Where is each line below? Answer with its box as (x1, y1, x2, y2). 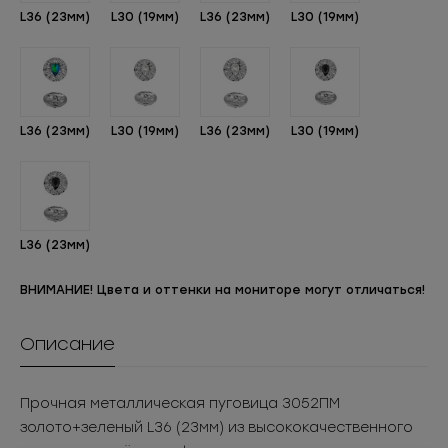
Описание (20, 333, 115, 355)
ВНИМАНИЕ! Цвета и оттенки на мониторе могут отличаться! (20, 283, 425, 297)
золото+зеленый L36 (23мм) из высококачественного (20, 419, 413, 436)
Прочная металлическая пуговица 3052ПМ (20, 395, 340, 412)
